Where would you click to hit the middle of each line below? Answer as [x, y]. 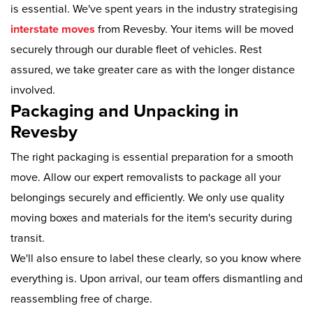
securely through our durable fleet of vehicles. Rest [136, 49]
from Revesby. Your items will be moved [194, 29]
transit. [28, 238]
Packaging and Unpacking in [125, 111]
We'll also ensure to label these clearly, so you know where [156, 258]
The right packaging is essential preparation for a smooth [152, 157]
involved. [33, 90]
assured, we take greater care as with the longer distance [153, 70]
